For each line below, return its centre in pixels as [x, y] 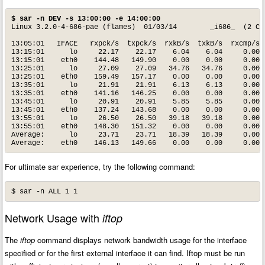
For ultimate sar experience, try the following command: [100, 167]
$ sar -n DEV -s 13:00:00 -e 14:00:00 [85, 19]
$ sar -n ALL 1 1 [44, 191]
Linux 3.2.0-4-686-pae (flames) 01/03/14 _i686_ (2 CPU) [75, 27]
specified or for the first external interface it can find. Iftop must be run [125, 253]
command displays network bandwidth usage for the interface [141, 240]
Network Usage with [54, 218]
